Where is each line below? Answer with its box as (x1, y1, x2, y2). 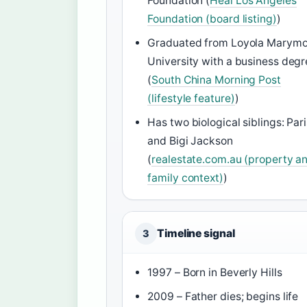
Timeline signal (157, 226, 235, 240)
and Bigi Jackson (147, 134, 233, 147)
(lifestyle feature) (147, 91, 235, 105)
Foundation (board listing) (147, 12, 277, 25)
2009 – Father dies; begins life (147, 289, 299, 303)
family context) (147, 171, 223, 184)
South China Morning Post (151, 73, 281, 86)
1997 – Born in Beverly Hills (147, 265, 282, 279)
